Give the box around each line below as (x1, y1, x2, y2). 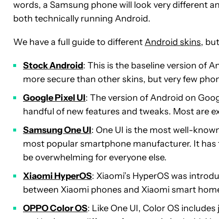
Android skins (145, 37, 201, 48)
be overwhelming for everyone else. (23, 152, 167, 163)
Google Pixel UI (23, 92, 86, 104)
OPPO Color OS (23, 203, 88, 214)
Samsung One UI (23, 125, 91, 136)
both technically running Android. (13, 13, 151, 24)
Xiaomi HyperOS (23, 171, 92, 182)
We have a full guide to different (13, 37, 145, 48)
